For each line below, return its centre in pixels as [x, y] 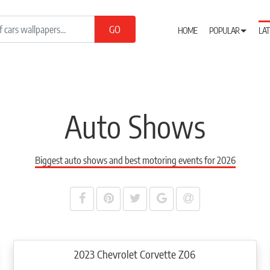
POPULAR [225, 30]
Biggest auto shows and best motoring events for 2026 [135, 160]
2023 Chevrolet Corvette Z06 [135, 254]
